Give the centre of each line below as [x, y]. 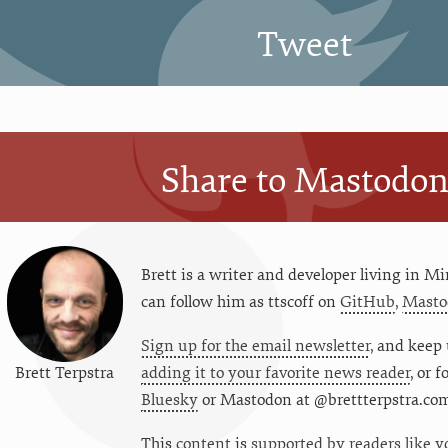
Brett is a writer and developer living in [282, 274]
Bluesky [169, 399]
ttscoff [290, 301]
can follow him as [204, 301]
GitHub [367, 301]
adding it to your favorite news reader [275, 372]
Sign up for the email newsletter [255, 345]
